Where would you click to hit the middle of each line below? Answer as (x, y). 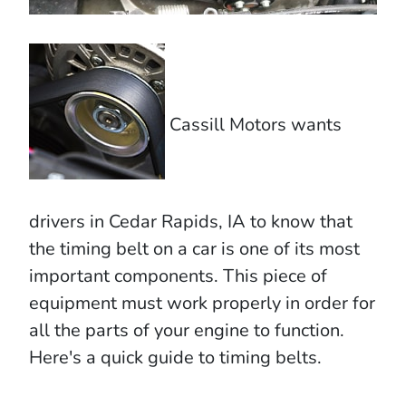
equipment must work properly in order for (202, 303)
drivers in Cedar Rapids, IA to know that (191, 221)
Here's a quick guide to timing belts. (175, 357)
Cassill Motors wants (253, 124)
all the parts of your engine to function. (187, 330)
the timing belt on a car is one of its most (194, 248)
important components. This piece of (178, 275)
